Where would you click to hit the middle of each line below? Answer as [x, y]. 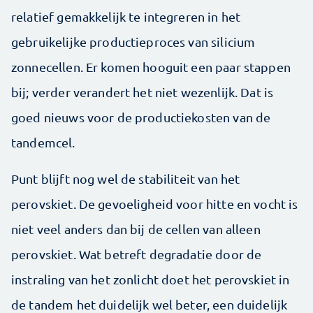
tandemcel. [43, 143]
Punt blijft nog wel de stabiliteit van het [126, 179]
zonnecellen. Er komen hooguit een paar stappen [151, 67]
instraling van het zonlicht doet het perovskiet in [151, 279]
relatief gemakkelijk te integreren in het [126, 17]
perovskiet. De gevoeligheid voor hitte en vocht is [155, 204]
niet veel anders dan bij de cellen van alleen [136, 229]
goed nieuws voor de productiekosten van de [141, 117]
